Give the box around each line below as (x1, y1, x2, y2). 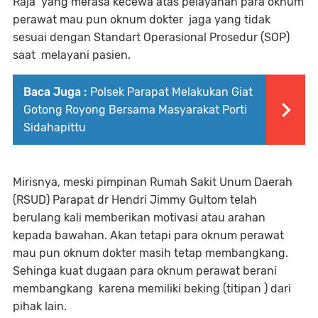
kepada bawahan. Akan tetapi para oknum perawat (13, 229, 284, 243)
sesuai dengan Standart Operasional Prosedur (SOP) (13, 31, 290, 45)
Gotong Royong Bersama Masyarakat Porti (23, 103, 247, 117)
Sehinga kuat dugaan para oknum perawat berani (13, 264, 277, 278)
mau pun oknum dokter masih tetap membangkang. (13, 246, 288, 261)
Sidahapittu (23, 121, 86, 135)
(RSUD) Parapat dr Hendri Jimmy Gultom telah (13, 193, 257, 207)
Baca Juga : (23, 85, 87, 99)
